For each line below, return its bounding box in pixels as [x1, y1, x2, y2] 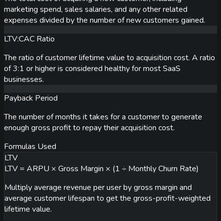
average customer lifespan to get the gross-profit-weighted [4, 193, 211, 204]
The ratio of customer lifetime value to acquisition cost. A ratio [4, 52, 215, 64]
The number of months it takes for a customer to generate [4, 111, 202, 123]
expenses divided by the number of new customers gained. [4, 15, 205, 26]
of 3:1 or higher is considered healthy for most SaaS [4, 63, 181, 74]
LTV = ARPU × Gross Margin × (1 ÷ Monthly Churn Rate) [4, 163, 199, 175]
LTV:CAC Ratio [4, 34, 55, 45]
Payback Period [4, 93, 58, 104]
